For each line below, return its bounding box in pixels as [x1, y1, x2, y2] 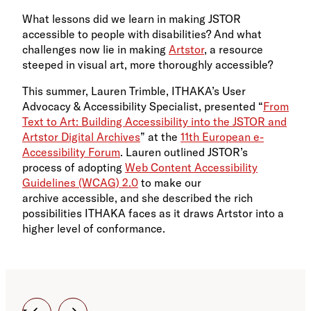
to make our [138, 176, 201, 190]
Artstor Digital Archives [22, 130, 140, 144]
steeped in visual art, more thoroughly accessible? [22, 58, 273, 72]
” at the [140, 130, 180, 144]
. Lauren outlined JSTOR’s [120, 145, 248, 160]
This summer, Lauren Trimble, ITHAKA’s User [22, 84, 246, 99]
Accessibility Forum [22, 145, 120, 160]
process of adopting [22, 160, 125, 175]
